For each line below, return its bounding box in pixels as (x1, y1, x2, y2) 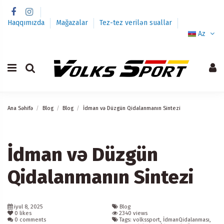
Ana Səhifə (7, 104, 33, 111)
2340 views (119, 210, 147, 217)
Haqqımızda (7, 18, 46, 27)
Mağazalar (56, 18, 90, 27)
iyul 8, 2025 (14, 203, 42, 210)
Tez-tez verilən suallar (99, 18, 172, 27)
